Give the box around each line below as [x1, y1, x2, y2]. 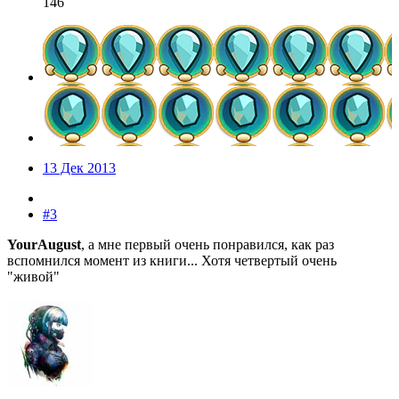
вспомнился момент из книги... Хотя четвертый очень [7, 253, 337, 268]
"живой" [7, 269, 60, 284]
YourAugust [7, 237, 81, 252]
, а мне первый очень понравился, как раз [81, 237, 334, 252]
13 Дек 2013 [43, 160, 116, 175]
